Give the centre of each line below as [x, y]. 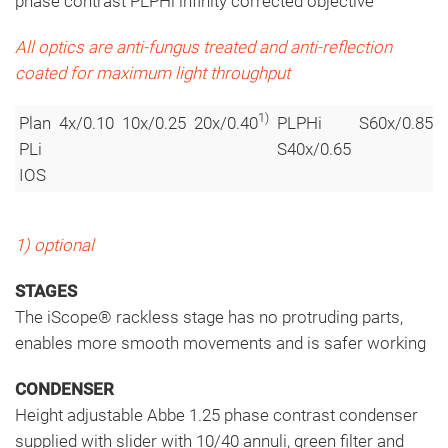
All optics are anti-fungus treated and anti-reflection [203, 46]
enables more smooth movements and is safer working [220, 342]
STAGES [48, 290]
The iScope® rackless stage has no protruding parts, [209, 316]
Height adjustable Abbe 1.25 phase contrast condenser [216, 414]
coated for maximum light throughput [152, 72]
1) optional [54, 244]
